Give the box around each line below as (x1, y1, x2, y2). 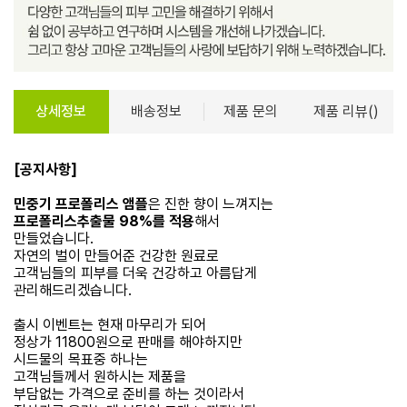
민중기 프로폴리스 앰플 (14, 194, 148, 213)
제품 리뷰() (313, 102, 379, 120)
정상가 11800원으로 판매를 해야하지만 (14, 333, 243, 351)
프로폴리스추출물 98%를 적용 (14, 212, 194, 230)
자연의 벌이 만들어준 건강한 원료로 (14, 246, 219, 264)
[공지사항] (14, 160, 77, 178)
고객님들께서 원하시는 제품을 (14, 367, 186, 385)
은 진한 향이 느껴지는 (148, 194, 273, 213)
